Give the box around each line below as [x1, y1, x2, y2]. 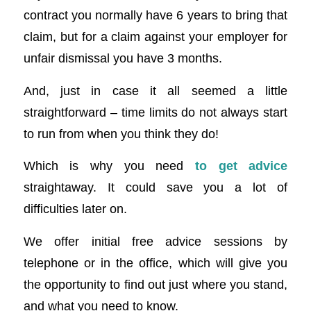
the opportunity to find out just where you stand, [23, 276, 288, 292]
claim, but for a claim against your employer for [23, 28, 288, 44]
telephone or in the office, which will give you [23, 255, 288, 270]
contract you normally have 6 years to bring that [23, 7, 288, 22]
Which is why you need [23, 158, 196, 174]
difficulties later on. [23, 201, 127, 217]
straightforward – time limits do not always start [23, 104, 288, 119]
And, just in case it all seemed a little [23, 83, 288, 98]
